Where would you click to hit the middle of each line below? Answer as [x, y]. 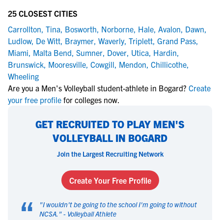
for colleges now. [92, 100]
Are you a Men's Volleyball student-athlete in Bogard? [97, 88]
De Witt [48, 41]
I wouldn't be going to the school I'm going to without [120, 204]
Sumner [89, 53]
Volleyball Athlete [92, 214]
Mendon [133, 64]
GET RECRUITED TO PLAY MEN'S [110, 124]
